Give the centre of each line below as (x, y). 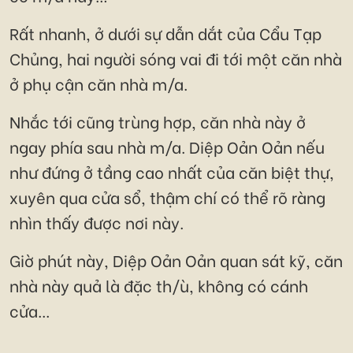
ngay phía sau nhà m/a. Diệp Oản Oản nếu (167, 147)
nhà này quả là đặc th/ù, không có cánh (159, 285)
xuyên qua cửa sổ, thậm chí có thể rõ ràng (167, 197)
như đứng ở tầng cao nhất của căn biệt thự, (172, 172)
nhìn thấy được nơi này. (97, 222)
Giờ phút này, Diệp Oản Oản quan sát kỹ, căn (176, 260)
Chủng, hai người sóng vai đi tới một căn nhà (176, 58)
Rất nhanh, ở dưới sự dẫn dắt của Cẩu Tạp (165, 33)
